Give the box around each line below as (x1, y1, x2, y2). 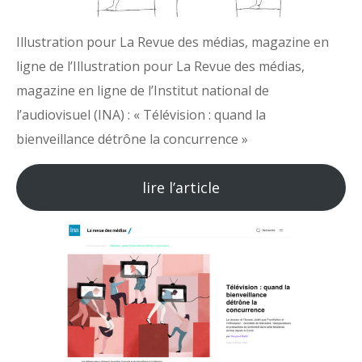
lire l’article (142, 178, 220, 198)
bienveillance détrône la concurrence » (16, 130, 248, 149)
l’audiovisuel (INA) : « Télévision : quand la (16, 106, 266, 124)
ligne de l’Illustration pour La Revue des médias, (16, 57, 305, 76)
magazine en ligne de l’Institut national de (16, 82, 269, 100)
